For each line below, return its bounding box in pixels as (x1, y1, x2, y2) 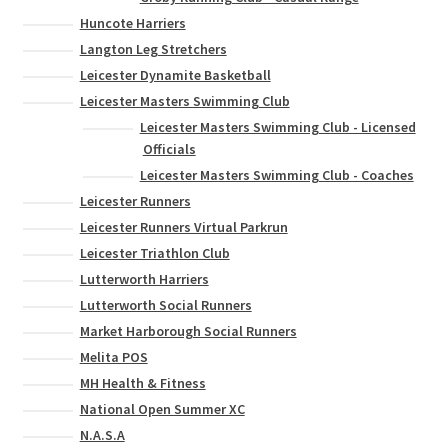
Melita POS (79, 348, 148, 367)
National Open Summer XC (79, 400, 245, 419)
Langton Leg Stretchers (79, 40, 227, 59)
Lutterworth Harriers (79, 270, 209, 289)
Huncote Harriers (79, 14, 186, 33)
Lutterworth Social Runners (79, 296, 252, 315)
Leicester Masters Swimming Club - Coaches (139, 166, 414, 185)
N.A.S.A (79, 426, 125, 445)
